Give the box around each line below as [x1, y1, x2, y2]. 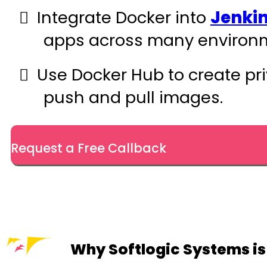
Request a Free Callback [11, 139, 166, 157]
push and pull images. [44, 86, 227, 110]
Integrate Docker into [36, 6, 210, 30]
